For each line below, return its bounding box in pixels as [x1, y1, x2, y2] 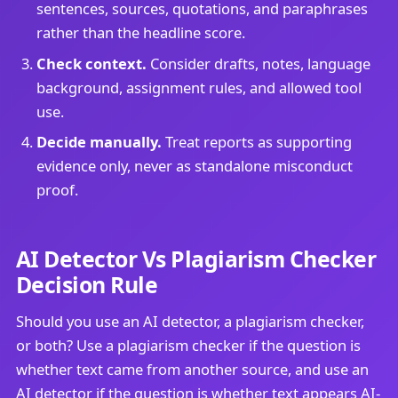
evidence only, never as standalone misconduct [36, 155, 353, 177]
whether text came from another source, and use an [15, 359, 369, 380]
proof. [36, 179, 78, 201]
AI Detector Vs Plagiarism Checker [15, 243, 377, 274]
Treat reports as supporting [161, 131, 352, 153]
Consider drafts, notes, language [146, 52, 370, 74]
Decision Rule [15, 268, 158, 299]
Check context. [36, 52, 147, 74]
